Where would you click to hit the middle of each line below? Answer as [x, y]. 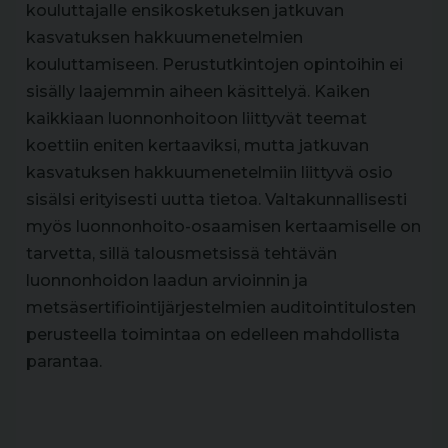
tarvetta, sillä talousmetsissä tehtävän [181, 253]
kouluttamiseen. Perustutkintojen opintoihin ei [214, 64]
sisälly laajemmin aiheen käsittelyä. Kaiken [198, 91]
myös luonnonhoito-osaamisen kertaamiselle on [223, 226]
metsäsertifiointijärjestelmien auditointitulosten [221, 307]
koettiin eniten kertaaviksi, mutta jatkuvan [197, 145]
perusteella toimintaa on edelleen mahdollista [213, 334]
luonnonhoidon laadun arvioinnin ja [167, 280]
